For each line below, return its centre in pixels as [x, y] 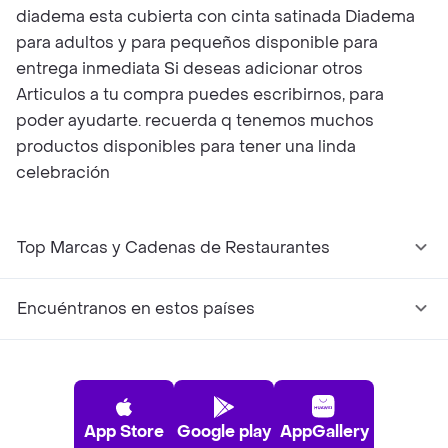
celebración [63, 172]
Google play [224, 431]
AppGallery [324, 431]
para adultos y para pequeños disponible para [197, 42]
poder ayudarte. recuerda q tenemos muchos [195, 120]
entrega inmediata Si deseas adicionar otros [189, 68]
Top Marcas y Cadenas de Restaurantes [173, 247]
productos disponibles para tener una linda [186, 146]
